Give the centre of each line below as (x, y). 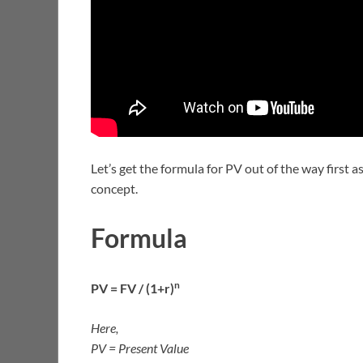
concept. (114, 188)
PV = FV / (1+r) (132, 288)
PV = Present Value (140, 348)
